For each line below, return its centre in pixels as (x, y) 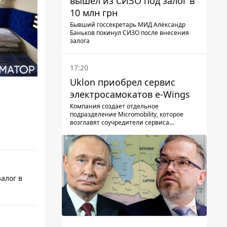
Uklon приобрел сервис (123, 82)
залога (80, 41)
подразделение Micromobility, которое (127, 114)
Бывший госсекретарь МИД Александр (128, 24)
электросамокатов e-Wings (130, 94)
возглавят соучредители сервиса (120, 122)
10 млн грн (94, 12)
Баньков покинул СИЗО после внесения (129, 32)
